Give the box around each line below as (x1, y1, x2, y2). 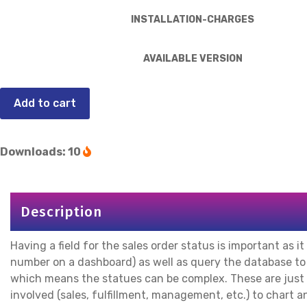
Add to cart (14, 96, 76, 110)
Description (21, 203, 102, 220)
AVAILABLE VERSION (143, 52, 243, 64)
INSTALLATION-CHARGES (131, 13, 254, 25)
